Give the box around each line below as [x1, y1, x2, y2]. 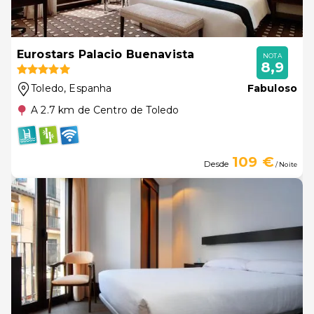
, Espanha [64, 82, 112, 95]
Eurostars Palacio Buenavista [17, 48, 195, 61]
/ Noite [273, 161, 297, 168]
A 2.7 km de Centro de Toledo [31, 104, 179, 116]
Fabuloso [247, 82, 297, 95]
